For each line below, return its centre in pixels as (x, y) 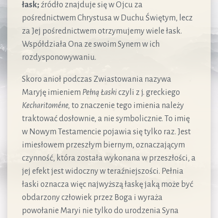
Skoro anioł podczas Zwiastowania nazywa (97, 79)
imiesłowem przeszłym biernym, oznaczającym (103, 145)
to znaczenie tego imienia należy (127, 105)
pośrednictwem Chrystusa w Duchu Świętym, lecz (107, 18)
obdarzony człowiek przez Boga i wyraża (92, 197)
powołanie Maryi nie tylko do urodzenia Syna (100, 210)
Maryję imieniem (52, 92)
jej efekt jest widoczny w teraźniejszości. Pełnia (103, 171)
